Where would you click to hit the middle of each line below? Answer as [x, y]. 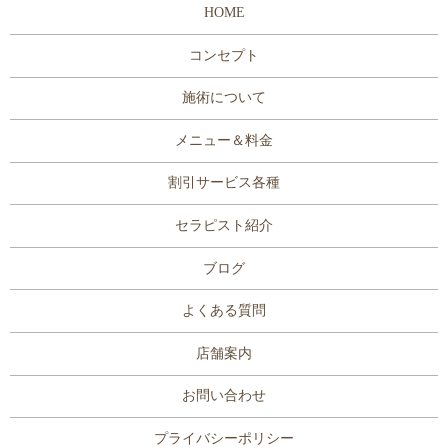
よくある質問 [224, 311]
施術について [224, 98]
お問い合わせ [224, 396]
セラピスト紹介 [224, 226]
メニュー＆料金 [224, 140]
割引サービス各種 [224, 183]
